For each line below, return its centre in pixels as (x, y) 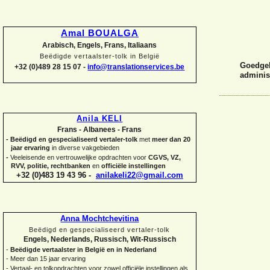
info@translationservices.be (136, 67)
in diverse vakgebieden (85, 148)
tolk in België (137, 56)
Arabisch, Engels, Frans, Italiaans (100, 45)
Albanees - (101, 129)
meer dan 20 (171, 140)
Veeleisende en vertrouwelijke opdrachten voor (79, 157)
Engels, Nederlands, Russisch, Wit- (83, 240)
